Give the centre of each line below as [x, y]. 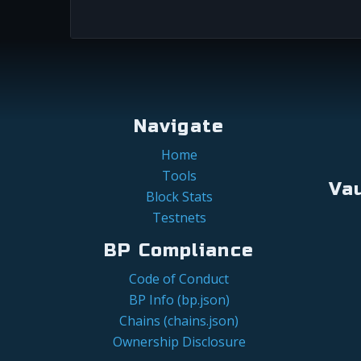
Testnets [179, 218]
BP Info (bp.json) [179, 300]
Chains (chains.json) [179, 321]
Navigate [179, 127]
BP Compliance [179, 251]
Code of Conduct [179, 279]
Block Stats [179, 197]
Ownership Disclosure [179, 342]
